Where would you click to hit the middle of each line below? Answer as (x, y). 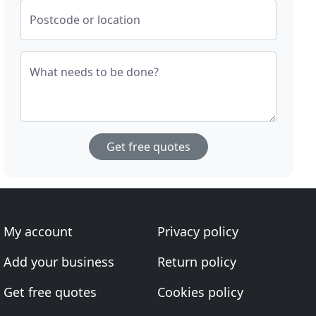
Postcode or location (85, 20)
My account (38, 231)
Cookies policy (200, 292)
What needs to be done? (95, 72)
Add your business (59, 262)
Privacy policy (197, 231)
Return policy (196, 262)
